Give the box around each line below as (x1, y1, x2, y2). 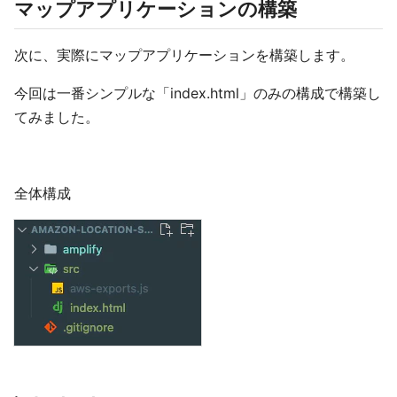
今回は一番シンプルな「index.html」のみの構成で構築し (14, 84, 381, 102)
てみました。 (14, 108, 99, 126)
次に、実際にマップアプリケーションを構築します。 (14, 46, 354, 64)
